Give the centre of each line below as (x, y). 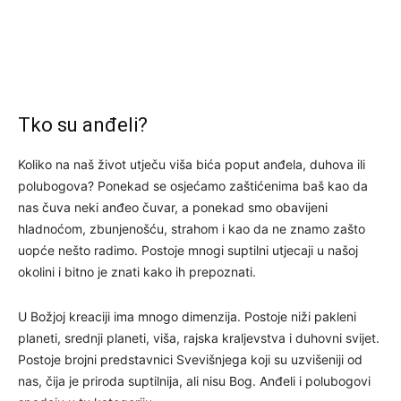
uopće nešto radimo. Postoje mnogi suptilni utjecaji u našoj (188, 250)
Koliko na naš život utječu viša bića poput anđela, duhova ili (192, 164)
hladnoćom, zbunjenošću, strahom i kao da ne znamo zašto (192, 228)
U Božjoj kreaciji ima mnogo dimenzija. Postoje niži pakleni (187, 316)
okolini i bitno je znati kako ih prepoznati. (137, 271)
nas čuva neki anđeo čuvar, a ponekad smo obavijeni (173, 207)
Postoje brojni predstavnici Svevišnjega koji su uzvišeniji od (190, 359)
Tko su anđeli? (83, 124)
